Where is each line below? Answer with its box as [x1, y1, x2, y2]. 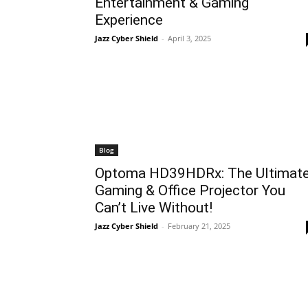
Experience [95, 12, 163, 28]
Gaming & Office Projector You [95, 182, 285, 199]
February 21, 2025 [168, 221, 230, 231]
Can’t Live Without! [95, 199, 212, 216]
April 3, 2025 [168, 33, 211, 43]
